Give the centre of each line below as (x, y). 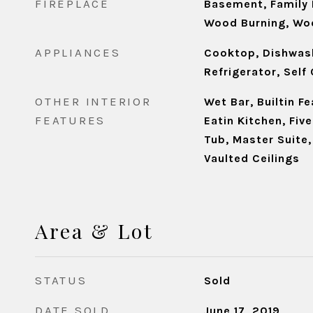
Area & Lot (94, 231)
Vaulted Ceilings (252, 158)
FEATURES (70, 120)
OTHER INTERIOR (93, 101)
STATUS (61, 280)
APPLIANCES (78, 52)
